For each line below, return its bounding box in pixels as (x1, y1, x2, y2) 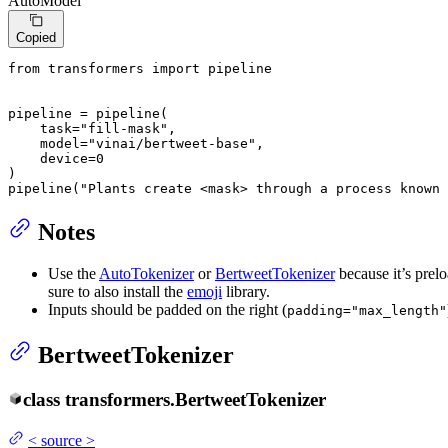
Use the (48, 265, 99, 283)
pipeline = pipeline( (8, 105, 168, 121)
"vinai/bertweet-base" (88, 135, 256, 151)
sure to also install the (48, 283, 187, 301)
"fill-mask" (80, 120, 168, 136)
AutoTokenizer (99, 265, 194, 283)
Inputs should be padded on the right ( (48, 301, 287, 319)
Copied (16, 29, 56, 45)
